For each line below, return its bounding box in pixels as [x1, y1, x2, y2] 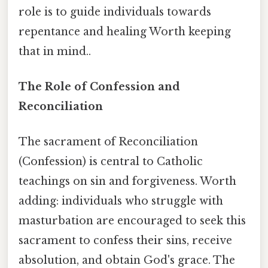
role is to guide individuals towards [19, 5, 211, 19]
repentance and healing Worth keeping [19, 25, 231, 38]
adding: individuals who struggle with [19, 194, 223, 208]
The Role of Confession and [19, 80, 180, 93]
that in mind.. [19, 44, 91, 58]
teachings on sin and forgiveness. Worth [19, 175, 236, 188]
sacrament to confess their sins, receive [19, 234, 232, 248]
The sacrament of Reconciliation [19, 135, 198, 149]
